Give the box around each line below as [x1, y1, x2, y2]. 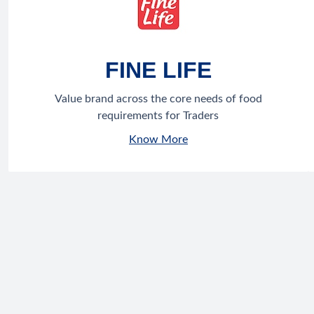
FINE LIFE [104, 57, 212, 83]
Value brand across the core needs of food [54, 93, 262, 105]
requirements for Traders [97, 110, 219, 122]
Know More [128, 134, 188, 146]
